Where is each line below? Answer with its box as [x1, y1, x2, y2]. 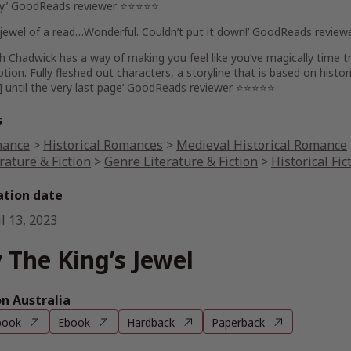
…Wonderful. [75, 24, 142, 39]
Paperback [212, 314, 265, 330]
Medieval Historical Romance [176, 136, 347, 154]
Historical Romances [43, 136, 163, 154]
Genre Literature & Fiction [104, 153, 258, 170]
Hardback [127, 314, 175, 330]
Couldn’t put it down [142, 24, 245, 39]
